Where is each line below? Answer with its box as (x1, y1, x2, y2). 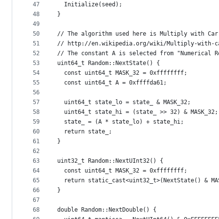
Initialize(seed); (57, 1, 122, 8)
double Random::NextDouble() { (57, 206, 156, 214)
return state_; (57, 128, 112, 135)
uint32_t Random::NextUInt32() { (57, 157, 163, 165)
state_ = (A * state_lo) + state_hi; (57, 118, 184, 126)
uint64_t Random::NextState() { (57, 60, 160, 67)
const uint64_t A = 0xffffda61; (57, 79, 167, 87)
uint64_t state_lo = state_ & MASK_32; (57, 99, 191, 106)
